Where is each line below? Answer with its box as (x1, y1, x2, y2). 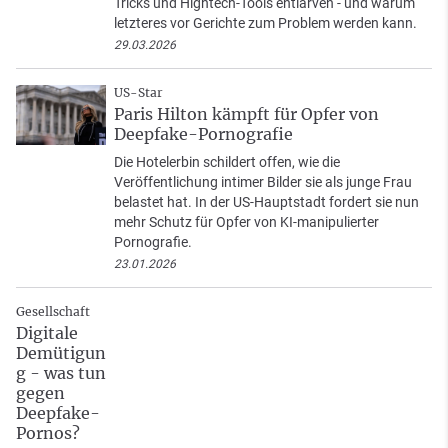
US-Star (114, 84, 163, 100)
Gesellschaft (16, 303, 90, 319)
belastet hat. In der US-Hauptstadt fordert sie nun (114, 193, 419, 210)
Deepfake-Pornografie (114, 123, 293, 144)
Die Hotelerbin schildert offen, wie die (114, 153, 340, 170)
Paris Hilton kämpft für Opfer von (114, 103, 379, 124)
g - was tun (16, 362, 106, 383)
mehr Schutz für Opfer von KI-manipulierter (114, 213, 379, 230)
